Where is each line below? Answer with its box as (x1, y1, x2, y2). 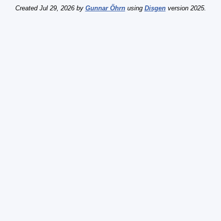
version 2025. (165, 4, 206, 12)
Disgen (144, 4, 166, 12)
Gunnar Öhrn (85, 4, 125, 12)
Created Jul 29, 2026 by (15, 4, 85, 12)
